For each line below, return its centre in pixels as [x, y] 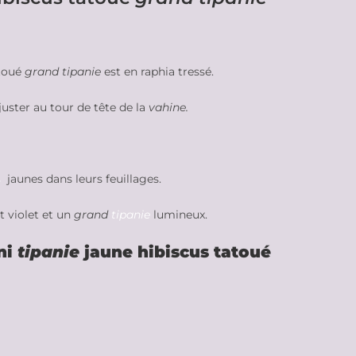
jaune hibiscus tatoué [175, 252]
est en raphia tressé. [157, 72]
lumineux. [180, 215]
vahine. [168, 107]
